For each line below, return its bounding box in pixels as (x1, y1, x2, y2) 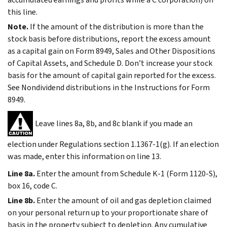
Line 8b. (8, 195, 35, 206)
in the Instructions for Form (111, 82, 210, 93)
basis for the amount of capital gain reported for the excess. (8, 69, 216, 81)
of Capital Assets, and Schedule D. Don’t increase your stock (8, 57, 212, 68)
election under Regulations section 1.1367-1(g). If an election (8, 138, 219, 149)
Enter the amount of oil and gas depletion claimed (36, 195, 211, 206)
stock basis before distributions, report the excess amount (8, 33, 211, 44)
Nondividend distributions (20, 82, 111, 93)
